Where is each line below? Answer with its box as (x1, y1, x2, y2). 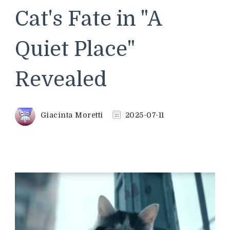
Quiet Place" (15, 37, 135, 61)
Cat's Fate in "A (15, 7, 162, 31)
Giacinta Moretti (40, 110, 103, 119)
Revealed (15, 68, 107, 91)
